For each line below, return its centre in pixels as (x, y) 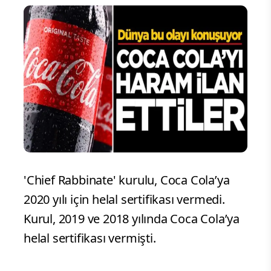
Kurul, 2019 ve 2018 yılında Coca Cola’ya (132, 219)
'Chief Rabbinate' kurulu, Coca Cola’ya (127, 180)
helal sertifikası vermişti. (90, 238)
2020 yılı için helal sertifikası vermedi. (124, 200)
